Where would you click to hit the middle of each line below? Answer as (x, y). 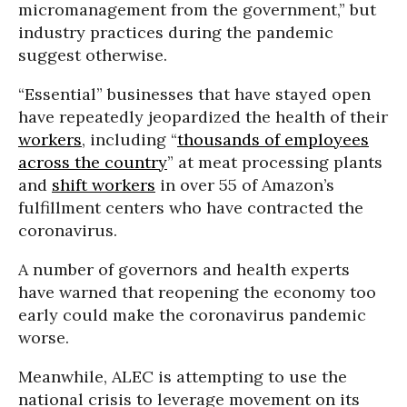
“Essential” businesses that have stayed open (194, 94)
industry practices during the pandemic (176, 32)
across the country (93, 162)
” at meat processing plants (275, 162)
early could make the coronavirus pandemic (192, 315)
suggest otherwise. (93, 55)
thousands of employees (273, 139)
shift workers (104, 185)
